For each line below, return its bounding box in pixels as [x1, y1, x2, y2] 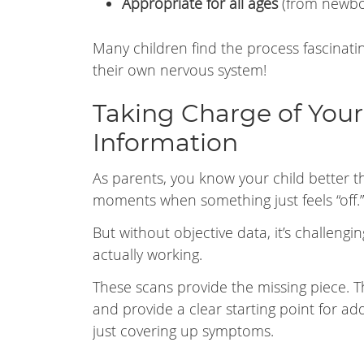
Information [93, 132, 238, 156]
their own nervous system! [93, 60, 266, 80]
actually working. [93, 245, 202, 264]
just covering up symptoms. [93, 321, 274, 340]
